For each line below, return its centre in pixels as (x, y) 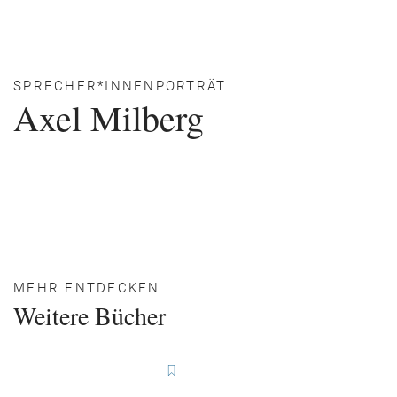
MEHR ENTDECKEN (87, 288)
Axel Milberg (109, 117)
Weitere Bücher (90, 315)
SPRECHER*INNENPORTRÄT (120, 86)
